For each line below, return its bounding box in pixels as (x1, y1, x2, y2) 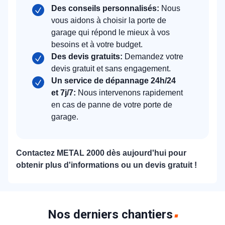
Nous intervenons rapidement (76, 88, 183, 97)
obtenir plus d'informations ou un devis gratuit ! (16, 160, 197, 169)
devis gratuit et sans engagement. (51, 64, 171, 73)
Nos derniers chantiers (47, 207, 173, 221)
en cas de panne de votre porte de (51, 100, 172, 109)
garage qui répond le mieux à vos (51, 28, 170, 37)
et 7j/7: (51, 88, 76, 97)
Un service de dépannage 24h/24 (51, 76, 176, 85)
